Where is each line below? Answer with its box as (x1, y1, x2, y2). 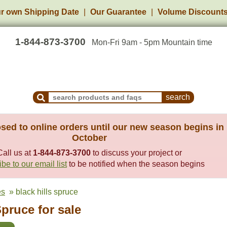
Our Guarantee (90, 8, 146, 16)
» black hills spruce (5, 187, 78, 196)
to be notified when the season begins (67, 160, 205, 168)
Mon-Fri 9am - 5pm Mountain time (91, 38, 212, 47)
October (72, 133, 107, 143)
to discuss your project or (91, 148, 182, 157)
